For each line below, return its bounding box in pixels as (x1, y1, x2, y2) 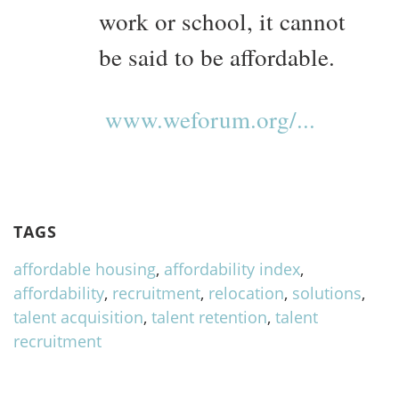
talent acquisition (13, 306, 143, 329)
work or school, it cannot (99, 5, 346, 38)
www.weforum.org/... (105, 103, 315, 136)
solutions (292, 282, 362, 305)
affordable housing (13, 258, 156, 281)
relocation (208, 282, 284, 305)
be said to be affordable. (99, 41, 335, 74)
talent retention (151, 306, 267, 329)
